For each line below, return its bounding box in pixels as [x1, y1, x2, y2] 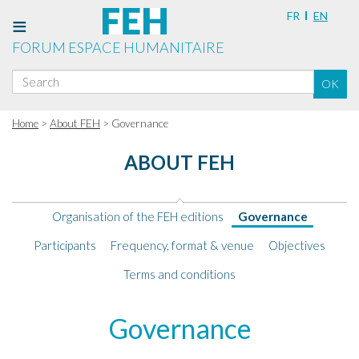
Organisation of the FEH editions [51, 209, 224, 224]
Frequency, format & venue [111, 238, 254, 253]
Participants [34, 238, 96, 253]
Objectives [268, 238, 325, 253]
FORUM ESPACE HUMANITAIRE [12, 38, 224, 56]
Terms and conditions [123, 267, 236, 282]
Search [179, 69, 217, 84]
